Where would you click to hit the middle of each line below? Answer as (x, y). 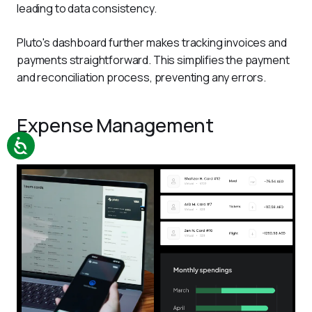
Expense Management (118, 125)
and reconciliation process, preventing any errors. (142, 78)
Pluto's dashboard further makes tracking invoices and (153, 43)
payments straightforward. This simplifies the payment (154, 60)
